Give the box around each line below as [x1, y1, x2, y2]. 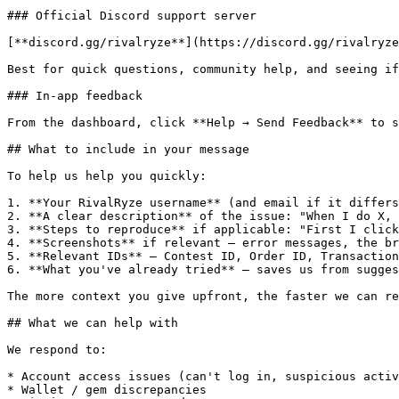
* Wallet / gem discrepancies [7, 383, 207, 396]
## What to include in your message [7, 142, 249, 156]
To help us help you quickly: [7, 169, 207, 183]
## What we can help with [7, 316, 178, 330]
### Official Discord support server [7, 9, 256, 22]
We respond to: [7, 343, 107, 356]
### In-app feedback [7, 89, 142, 102]
